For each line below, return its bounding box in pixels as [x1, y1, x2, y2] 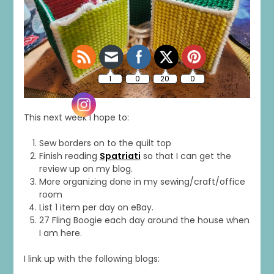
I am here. [39, 226, 82, 239]
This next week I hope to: [23, 111, 129, 124]
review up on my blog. [39, 162, 133, 175]
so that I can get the [140, 149, 231, 162]
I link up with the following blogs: [23, 252, 160, 265]
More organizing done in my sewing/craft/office [39, 175, 245, 188]
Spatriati [99, 149, 141, 162]
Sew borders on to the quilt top [39, 136, 171, 149]
